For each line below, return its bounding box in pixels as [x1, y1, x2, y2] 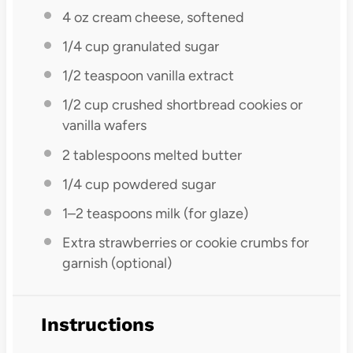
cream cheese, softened [88, 8, 244, 26]
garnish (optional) [61, 255, 172, 273]
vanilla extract [143, 67, 234, 85]
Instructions [40, 314, 154, 336]
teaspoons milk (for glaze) [83, 205, 248, 223]
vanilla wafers [61, 117, 147, 135]
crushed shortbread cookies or [108, 96, 303, 114]
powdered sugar [109, 175, 216, 193]
